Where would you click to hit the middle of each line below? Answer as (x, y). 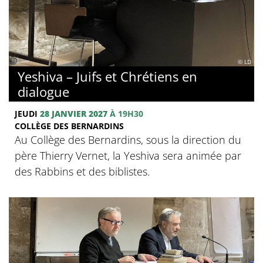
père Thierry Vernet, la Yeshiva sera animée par (128, 155)
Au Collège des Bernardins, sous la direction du (128, 139)
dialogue (43, 91)
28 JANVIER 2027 (74, 113)
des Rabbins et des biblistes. (82, 171)
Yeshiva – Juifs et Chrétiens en (107, 76)
